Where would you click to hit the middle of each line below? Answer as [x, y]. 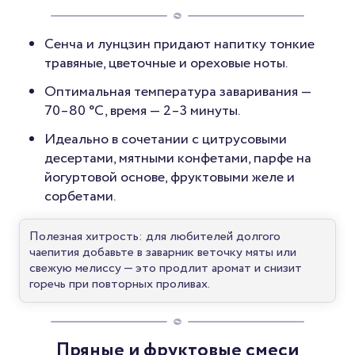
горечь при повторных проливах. [120, 284]
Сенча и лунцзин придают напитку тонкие [179, 45]
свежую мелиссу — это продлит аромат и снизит [166, 269]
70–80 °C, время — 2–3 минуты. [142, 111]
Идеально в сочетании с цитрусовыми [166, 140]
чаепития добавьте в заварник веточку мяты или [163, 253]
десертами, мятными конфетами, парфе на [178, 159]
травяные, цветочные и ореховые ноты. [166, 64]
